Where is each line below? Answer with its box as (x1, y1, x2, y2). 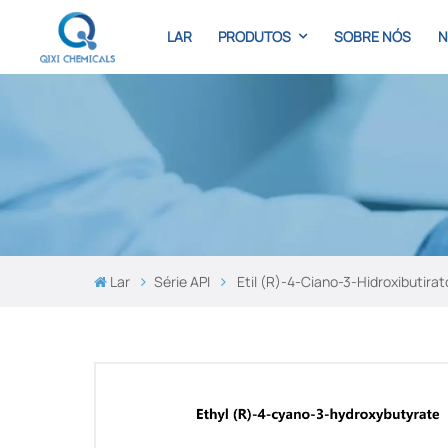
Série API (154, 272, 211, 292)
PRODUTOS (218, 27, 295, 46)
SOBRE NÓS (334, 27, 412, 46)
